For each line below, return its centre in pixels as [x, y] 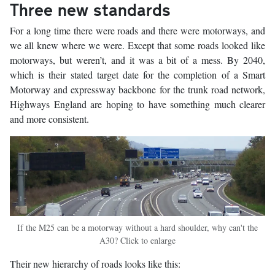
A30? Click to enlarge [137, 240]
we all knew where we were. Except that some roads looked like [137, 45]
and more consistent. [49, 118]
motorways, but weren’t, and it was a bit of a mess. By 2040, [137, 60]
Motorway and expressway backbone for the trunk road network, [137, 89]
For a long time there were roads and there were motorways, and [137, 30]
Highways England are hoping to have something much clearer [137, 104]
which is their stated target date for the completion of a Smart [137, 74]
